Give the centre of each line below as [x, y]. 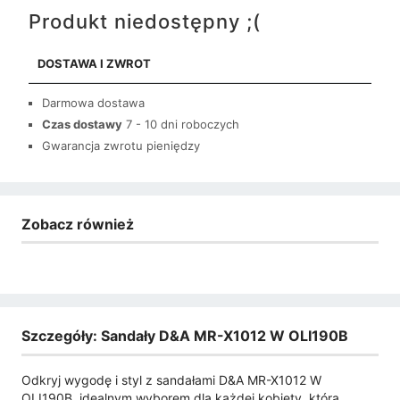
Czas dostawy [82, 124]
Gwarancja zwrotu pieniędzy [121, 145]
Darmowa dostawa [93, 102]
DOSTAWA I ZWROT [94, 63]
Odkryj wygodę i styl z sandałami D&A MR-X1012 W [171, 379]
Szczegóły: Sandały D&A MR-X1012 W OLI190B [185, 336]
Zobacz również [78, 224]
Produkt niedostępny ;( [145, 21]
